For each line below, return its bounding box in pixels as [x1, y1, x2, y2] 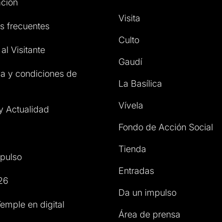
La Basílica [118, 78, 162, 89]
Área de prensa [118, 209, 180, 220]
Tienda [118, 144, 146, 155]
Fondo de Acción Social [118, 122, 213, 133]
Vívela [118, 100, 143, 111]
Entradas [118, 166, 154, 176]
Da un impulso [118, 187, 176, 198]
